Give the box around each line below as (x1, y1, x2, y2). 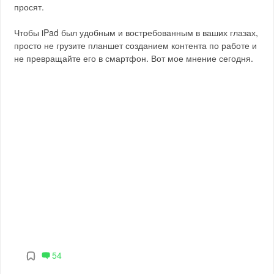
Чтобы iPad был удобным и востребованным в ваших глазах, (14, 26, 259, 39)
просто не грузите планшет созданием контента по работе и (14, 39, 257, 51)
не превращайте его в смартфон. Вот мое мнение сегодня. (14, 52, 254, 64)
